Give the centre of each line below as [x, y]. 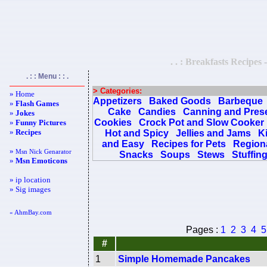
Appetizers [117, 101]
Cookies [113, 122]
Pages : [203, 229]
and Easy [123, 144]
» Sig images [30, 189]
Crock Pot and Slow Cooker [201, 122]
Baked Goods [180, 101]
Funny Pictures [41, 122]
